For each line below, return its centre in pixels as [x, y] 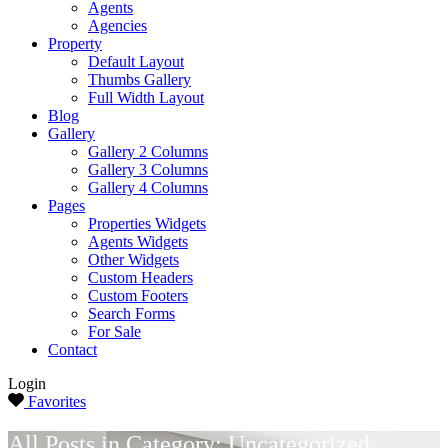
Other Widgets [133, 259]
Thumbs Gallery [139, 79]
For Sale [114, 331]
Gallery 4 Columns [148, 187]
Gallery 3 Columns [148, 169]
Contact [72, 349]
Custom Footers [138, 295]
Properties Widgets [147, 223]
